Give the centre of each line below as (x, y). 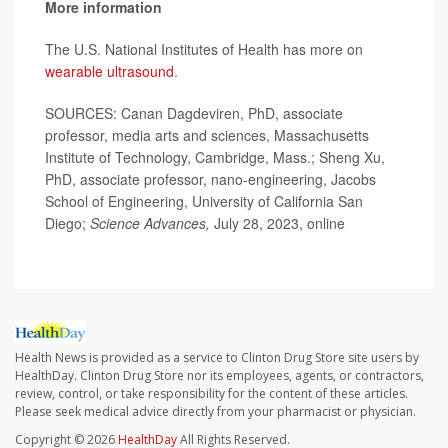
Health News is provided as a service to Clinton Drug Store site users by (217, 358)
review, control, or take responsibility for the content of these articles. (211, 394)
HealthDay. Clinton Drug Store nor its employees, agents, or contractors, (219, 376)
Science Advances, (152, 222)
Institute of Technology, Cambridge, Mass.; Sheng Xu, (215, 156)
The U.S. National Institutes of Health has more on (204, 48)
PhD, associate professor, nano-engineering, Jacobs (210, 178)
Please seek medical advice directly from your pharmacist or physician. (215, 412)
